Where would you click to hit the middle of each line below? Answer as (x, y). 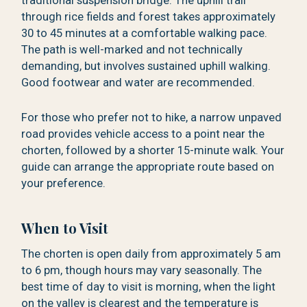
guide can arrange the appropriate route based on (148, 167)
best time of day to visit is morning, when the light (149, 286)
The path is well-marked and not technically (132, 49)
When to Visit (65, 228)
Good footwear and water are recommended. (138, 82)
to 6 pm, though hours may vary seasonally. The (142, 270)
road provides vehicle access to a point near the (143, 134)
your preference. (64, 183)
